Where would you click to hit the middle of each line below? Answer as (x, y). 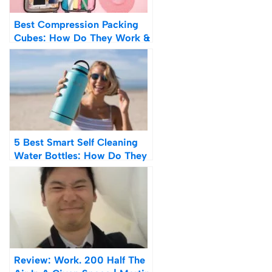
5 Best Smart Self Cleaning (76, 142)
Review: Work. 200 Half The (80, 260)
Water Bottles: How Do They (80, 156)
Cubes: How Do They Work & (82, 38)
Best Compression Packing (76, 25)
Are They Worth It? (58, 51)
